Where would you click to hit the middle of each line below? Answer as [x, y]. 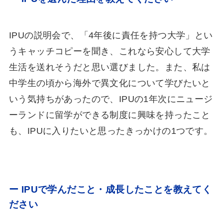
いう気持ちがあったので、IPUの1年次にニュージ [111, 99]
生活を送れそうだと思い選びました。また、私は [110, 67]
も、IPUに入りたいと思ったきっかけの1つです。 [111, 131]
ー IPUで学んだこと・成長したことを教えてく [110, 189]
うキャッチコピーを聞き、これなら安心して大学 [110, 51]
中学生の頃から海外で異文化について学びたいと [110, 83]
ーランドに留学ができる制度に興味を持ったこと [110, 115]
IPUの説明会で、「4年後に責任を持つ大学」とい [111, 35]
